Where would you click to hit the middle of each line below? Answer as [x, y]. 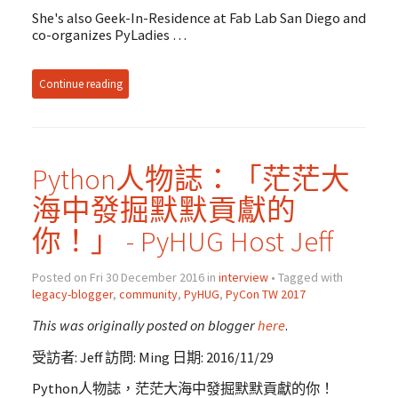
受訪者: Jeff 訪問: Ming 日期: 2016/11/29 [152, 357]
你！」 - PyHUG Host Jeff [182, 241]
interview [243, 277]
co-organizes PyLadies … [109, 34]
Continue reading [80, 84]
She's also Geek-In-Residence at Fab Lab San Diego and [199, 17]
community [148, 294]
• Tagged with [305, 277]
